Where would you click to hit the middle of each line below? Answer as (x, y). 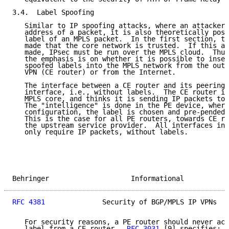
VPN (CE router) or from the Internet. (94, 72)
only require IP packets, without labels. (100, 132)
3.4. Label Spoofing (53, 13)
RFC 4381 (29, 202)
